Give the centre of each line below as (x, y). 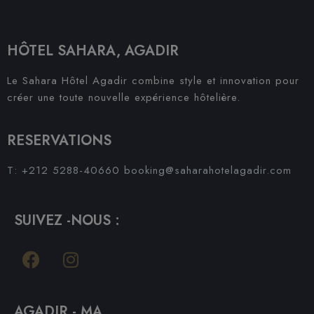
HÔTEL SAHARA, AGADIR (93, 51)
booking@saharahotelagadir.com (208, 171)
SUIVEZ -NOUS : (67, 221)
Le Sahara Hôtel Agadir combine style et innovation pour (153, 81)
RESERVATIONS (59, 141)
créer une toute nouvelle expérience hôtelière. (124, 98)
